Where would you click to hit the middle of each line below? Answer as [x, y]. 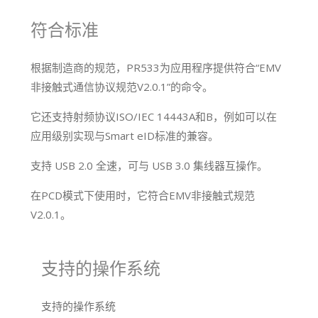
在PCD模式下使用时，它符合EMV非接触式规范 [143, 196]
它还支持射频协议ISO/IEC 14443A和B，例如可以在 [154, 117]
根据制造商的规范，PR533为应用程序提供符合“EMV [156, 68]
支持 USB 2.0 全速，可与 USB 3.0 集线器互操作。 [149, 166]
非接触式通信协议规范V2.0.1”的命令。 [122, 87]
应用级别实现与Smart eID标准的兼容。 [125, 136]
